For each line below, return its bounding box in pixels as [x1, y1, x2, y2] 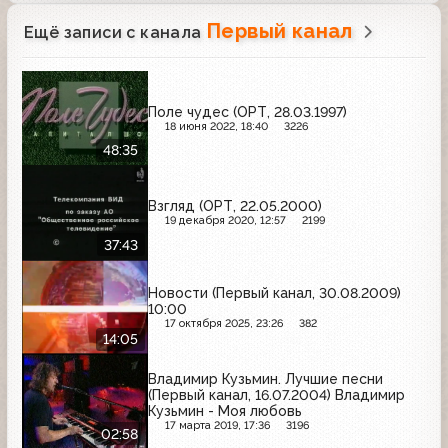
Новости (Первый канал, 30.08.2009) [148, 284, 401, 301]
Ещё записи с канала [24, 22, 206, 42]
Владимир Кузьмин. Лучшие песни [148, 371, 383, 388]
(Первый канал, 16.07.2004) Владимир [148, 387, 405, 404]
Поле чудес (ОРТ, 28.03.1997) [148, 103, 347, 120]
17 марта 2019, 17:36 [164, 419, 270, 433]
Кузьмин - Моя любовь [148, 403, 302, 420]
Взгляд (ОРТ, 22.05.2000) [148, 198, 322, 215]
